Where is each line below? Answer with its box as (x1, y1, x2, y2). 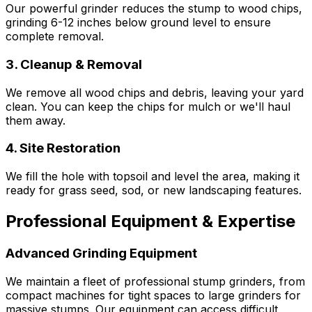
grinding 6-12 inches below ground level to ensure (6, 15, 271, 30)
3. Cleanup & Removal (6, 56, 142, 72)
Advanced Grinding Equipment (6, 244, 197, 261)
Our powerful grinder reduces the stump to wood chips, (6, 1, 302, 16)
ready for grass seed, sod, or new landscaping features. (6, 183, 302, 197)
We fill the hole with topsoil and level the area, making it (6, 169, 299, 183)
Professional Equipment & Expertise (6, 210, 295, 231)
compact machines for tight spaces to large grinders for (6, 288, 301, 302)
